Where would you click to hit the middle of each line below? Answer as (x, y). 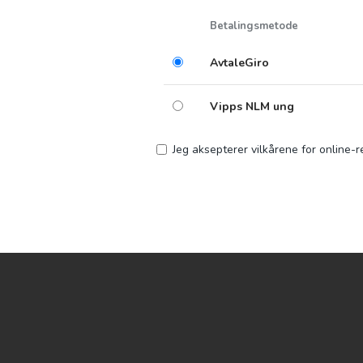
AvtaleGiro (239, 63)
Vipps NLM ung (252, 107)
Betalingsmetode (254, 26)
